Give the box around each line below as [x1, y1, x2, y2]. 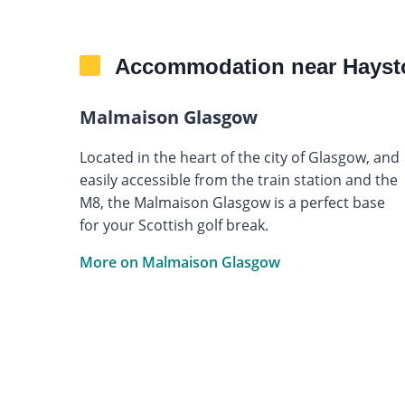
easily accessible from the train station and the [79, 169, 398, 190]
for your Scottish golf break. [79, 214, 268, 235]
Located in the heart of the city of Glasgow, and [79, 146, 400, 167]
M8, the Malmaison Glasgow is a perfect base [79, 192, 385, 212]
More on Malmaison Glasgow [79, 251, 280, 272]
